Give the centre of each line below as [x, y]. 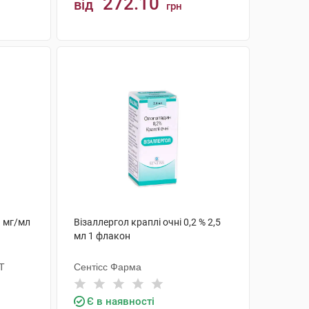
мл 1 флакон [102, 236]
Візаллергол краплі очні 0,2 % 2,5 [147, 222]
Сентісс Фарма [107, 267]
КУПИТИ [160, 57]
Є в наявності [120, 301]
